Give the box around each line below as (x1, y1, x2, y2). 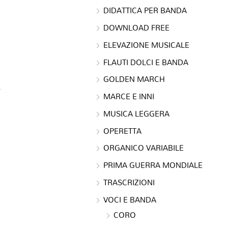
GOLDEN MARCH (103, 71, 165, 87)
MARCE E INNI (103, 89, 154, 104)
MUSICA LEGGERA (103, 105, 169, 121)
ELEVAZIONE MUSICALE (103, 37, 189, 52)
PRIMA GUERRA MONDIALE (103, 157, 203, 173)
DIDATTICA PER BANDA (103, 3, 187, 18)
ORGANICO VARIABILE (103, 140, 184, 156)
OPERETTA (103, 123, 141, 138)
